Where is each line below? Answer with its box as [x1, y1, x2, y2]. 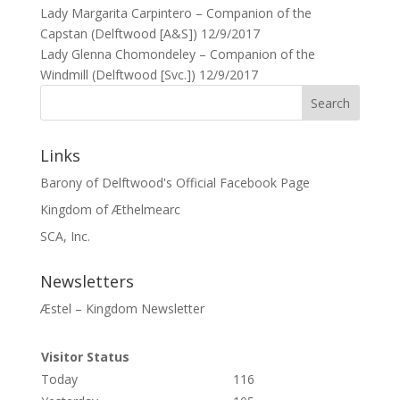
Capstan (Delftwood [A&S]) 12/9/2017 [39, 25, 260, 43]
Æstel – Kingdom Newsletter [39, 300, 204, 318]
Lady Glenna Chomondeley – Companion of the [39, 46, 315, 63]
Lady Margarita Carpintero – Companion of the [39, 4, 312, 22]
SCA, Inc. [39, 228, 90, 246]
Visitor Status [40, 348, 129, 366]
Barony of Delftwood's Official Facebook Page [39, 174, 310, 192]
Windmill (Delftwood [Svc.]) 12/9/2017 [39, 66, 258, 84]
